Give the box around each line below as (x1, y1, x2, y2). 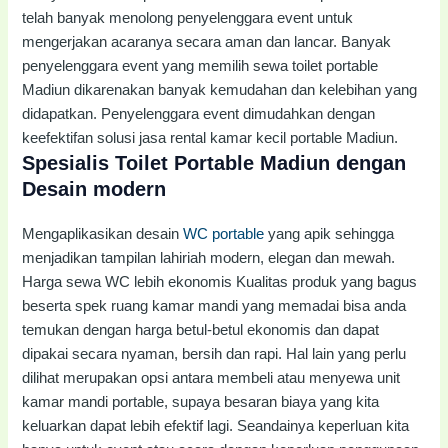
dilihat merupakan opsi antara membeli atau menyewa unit (22, 369, 401, 386)
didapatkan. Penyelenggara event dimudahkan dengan (22, 105, 376, 122)
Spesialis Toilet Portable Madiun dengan (22, 151, 407, 174)
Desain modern (22, 177, 167, 200)
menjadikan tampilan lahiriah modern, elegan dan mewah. (22, 249, 396, 266)
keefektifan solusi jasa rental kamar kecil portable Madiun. (22, 129, 399, 146)
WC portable (183, 225, 265, 242)
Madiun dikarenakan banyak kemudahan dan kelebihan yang (22, 81, 418, 98)
